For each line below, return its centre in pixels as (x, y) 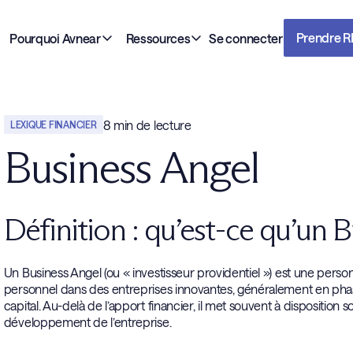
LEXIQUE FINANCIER (53, 124)
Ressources (158, 38)
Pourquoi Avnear (55, 38)
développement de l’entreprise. (87, 322)
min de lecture (151, 124)
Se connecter (246, 38)
